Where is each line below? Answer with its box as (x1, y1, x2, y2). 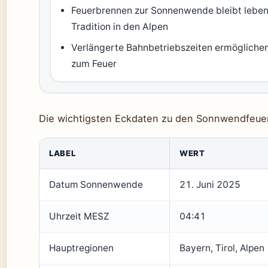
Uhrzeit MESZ (49, 211, 109, 222)
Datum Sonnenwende (49, 179, 143, 190)
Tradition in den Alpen (71, 21, 169, 32)
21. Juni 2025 (179, 179, 240, 190)
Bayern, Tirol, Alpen (179, 242, 264, 254)
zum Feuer (71, 58, 117, 69)
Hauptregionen (49, 242, 114, 254)
